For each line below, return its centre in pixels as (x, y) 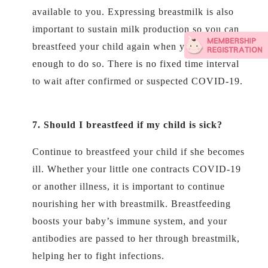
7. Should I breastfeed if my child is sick (125, 125)
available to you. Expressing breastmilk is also (133, 12)
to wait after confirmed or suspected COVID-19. (138, 81)
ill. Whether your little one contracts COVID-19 (137, 169)
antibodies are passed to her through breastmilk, (136, 238)
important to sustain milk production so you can (136, 29)
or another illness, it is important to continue (129, 186)
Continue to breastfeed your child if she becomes (138, 152)
